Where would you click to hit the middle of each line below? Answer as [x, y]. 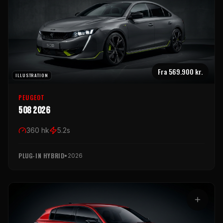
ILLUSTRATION [32, 75]
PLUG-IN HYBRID [42, 155]
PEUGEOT [32, 97]
